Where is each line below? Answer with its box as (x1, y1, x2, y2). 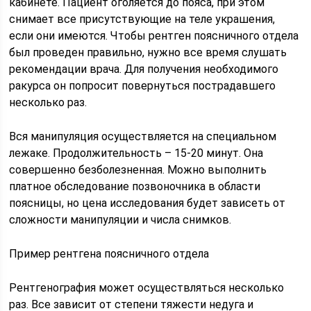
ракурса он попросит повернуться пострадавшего (9, 78, 276, 92)
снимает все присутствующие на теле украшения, (9, 12, 276, 26)
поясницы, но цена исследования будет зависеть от (9, 196, 286, 210)
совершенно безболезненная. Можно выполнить (9, 162, 267, 176)
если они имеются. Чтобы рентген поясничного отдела (9, 28, 299, 42)
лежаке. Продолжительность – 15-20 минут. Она (9, 146, 264, 160)
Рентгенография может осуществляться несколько (9, 280, 285, 294)
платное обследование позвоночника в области (9, 179, 261, 193)
